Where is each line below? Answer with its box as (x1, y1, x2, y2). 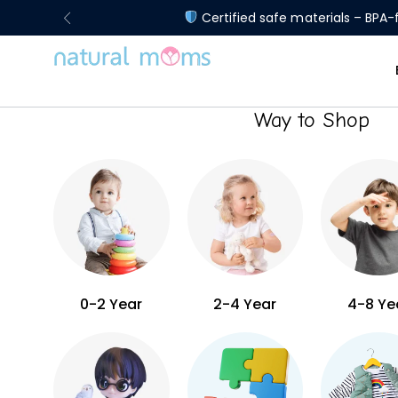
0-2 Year (80, 293, 143, 314)
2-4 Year (213, 293, 277, 314)
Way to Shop (253, 107, 370, 132)
